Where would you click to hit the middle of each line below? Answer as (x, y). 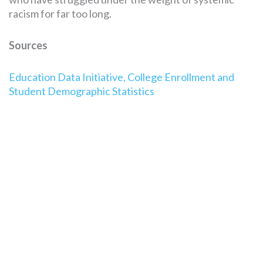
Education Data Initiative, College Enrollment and (122, 77)
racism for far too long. (60, 13)
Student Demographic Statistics (82, 91)
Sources (28, 45)
